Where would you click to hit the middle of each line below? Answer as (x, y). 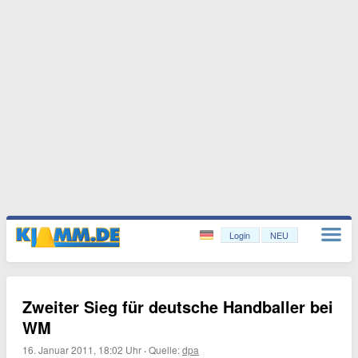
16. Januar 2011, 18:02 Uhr (82, 350)
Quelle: (165, 350)
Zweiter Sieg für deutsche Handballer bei (178, 306)
